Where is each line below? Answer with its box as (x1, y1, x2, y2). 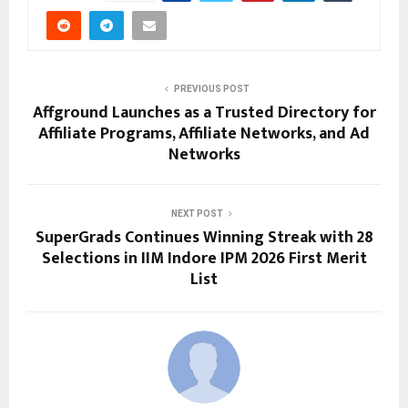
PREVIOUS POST (173, 84, 250, 95)
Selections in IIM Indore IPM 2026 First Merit (41, 245, 367, 273)
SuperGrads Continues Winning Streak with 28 (35, 224, 373, 252)
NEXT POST (170, 209, 223, 219)
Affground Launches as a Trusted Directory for (32, 99, 376, 127)
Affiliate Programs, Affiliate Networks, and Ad (38, 120, 370, 148)
